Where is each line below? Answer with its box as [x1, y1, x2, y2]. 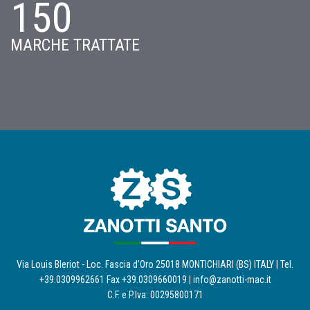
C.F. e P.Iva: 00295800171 [107, 289, 203, 301]
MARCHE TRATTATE [10, 35, 140, 55]
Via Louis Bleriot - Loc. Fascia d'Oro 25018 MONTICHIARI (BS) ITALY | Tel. [17, 259, 293, 271]
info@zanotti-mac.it [192, 274, 271, 286]
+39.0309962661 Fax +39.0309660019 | [39, 274, 193, 286]
